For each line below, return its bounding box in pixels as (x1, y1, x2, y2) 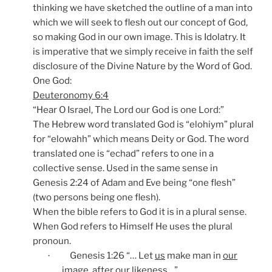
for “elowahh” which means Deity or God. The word (33, 134, 249, 145)
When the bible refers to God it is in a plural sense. (33, 206, 246, 218)
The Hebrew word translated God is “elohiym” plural (33, 119, 254, 131)
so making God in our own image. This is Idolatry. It (33, 32, 246, 43)
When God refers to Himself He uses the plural (33, 221, 233, 233)
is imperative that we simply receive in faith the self (33, 46, 253, 58)
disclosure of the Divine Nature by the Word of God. (33, 61, 252, 72)
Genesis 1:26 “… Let (70, 250, 155, 262)
